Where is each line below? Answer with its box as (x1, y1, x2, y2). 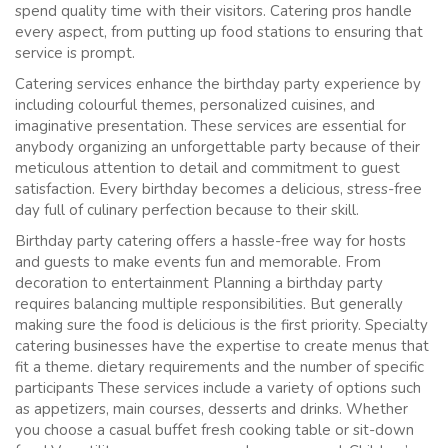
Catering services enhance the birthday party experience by (15, 73, 421, 94)
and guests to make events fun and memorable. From (15, 251, 381, 272)
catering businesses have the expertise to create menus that (15, 335, 429, 356)
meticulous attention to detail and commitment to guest (15, 157, 400, 178)
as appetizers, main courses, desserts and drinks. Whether (15, 398, 408, 419)
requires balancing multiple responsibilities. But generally (15, 293, 403, 314)
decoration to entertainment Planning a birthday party (15, 272, 383, 293)
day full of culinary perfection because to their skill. (15, 199, 359, 220)
